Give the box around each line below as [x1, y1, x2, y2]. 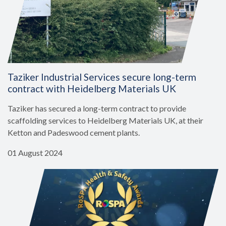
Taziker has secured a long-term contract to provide [8, 103, 186, 114]
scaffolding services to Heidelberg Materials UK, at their [8, 116, 203, 126]
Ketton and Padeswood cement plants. [8, 128, 140, 138]
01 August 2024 [8, 148, 63, 158]
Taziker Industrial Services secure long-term [8, 71, 196, 83]
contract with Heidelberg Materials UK [8, 83, 176, 95]
